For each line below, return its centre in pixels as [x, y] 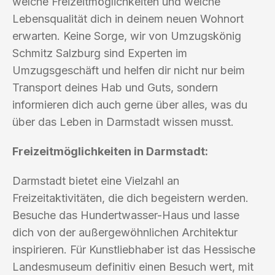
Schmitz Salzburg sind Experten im [100, 53]
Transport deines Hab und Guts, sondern [115, 87]
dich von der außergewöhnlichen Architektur [125, 232]
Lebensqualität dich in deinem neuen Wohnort [128, 18]
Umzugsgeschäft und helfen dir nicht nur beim [129, 70]
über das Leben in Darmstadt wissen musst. [123, 122]
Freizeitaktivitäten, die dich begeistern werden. [130, 198]
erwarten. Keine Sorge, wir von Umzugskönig [127, 36]
